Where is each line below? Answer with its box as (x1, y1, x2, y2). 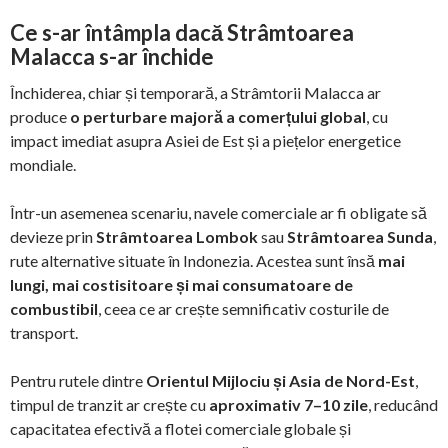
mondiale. (10, 155, 76, 175)
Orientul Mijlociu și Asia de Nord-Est (146, 371, 415, 391)
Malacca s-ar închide (10, 43, 214, 71)
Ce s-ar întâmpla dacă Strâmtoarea (10, 19, 354, 47)
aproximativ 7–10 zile (209, 395, 368, 415)
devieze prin (10, 227, 96, 247)
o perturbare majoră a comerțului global (70, 107, 366, 127)
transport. (10, 323, 78, 343)
